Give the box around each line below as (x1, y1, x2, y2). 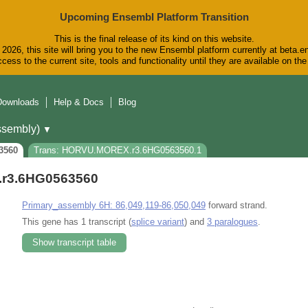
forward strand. (206, 199, 267, 210)
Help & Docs (54, 97, 104, 108)
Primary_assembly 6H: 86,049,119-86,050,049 (22, 199, 206, 210)
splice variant (131, 216, 184, 227)
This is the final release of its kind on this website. (54, 34, 254, 45)
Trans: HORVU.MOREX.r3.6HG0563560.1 (34, 145, 201, 156)
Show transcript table (32, 236, 116, 247)
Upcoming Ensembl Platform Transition (59, 11, 249, 23)
